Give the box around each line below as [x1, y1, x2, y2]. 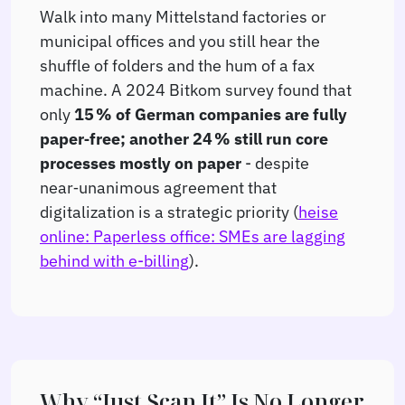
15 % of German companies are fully [74, 102, 347, 125]
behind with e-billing [40, 249, 189, 271]
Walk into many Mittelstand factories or [40, 5, 326, 27]
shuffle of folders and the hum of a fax [40, 53, 315, 76]
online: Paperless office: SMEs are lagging [40, 224, 345, 247]
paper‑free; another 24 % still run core [40, 127, 328, 149]
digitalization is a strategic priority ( [40, 200, 298, 222]
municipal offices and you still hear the [40, 29, 320, 52]
